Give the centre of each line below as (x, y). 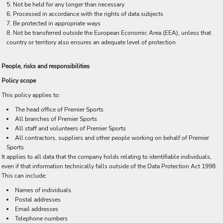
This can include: (24, 176)
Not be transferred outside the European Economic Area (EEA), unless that (112, 33)
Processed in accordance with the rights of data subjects (88, 14)
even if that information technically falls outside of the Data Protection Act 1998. (109, 166)
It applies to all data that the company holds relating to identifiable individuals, (107, 157)
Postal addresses (38, 200)
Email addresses (37, 209)
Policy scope (19, 81)
